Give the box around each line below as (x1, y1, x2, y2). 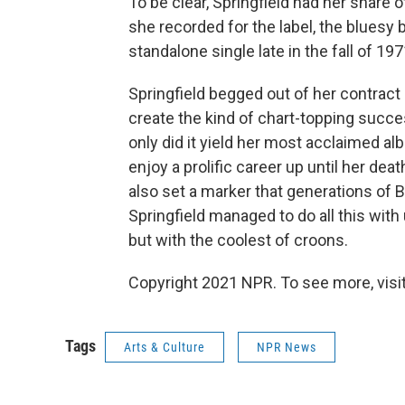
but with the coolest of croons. (128, 230, 348, 250)
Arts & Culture (124, 339, 205, 354)
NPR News (257, 339, 316, 354)
